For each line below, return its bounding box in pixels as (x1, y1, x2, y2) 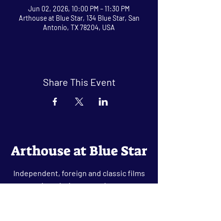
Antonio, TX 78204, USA (43, 23, 115, 32)
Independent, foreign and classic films (13, 168, 145, 178)
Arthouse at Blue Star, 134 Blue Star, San (18, 13, 140, 22)
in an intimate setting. (41, 180, 117, 190)
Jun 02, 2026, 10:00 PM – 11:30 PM (28, 4, 130, 13)
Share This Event (42, 75, 115, 88)
